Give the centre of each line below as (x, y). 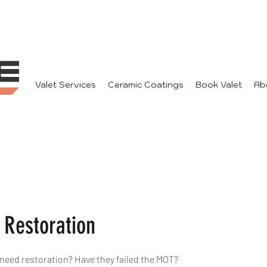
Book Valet (219, 85)
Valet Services (66, 85)
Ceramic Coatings (146, 85)
